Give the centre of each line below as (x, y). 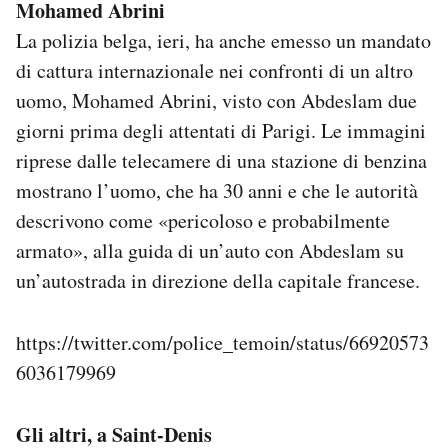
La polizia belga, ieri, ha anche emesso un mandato (223, 41)
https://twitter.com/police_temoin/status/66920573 (222, 343)
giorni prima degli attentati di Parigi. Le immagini (221, 131)
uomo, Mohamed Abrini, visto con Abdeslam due (216, 101)
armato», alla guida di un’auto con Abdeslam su (210, 251)
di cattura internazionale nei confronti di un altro (214, 71)
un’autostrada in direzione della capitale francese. (218, 281)
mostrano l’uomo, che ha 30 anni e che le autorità (217, 191)
